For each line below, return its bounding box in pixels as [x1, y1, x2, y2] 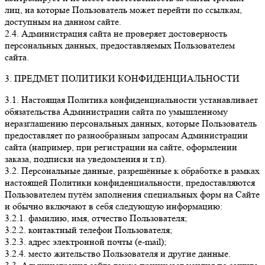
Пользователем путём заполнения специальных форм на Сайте [5, 189, 260, 201]
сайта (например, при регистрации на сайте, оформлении [5, 141, 237, 153]
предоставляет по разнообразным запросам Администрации [5, 130, 248, 141]
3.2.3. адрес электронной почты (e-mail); [5, 236, 166, 248]
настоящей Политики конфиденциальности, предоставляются [5, 177, 255, 189]
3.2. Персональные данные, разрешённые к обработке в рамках [5, 165, 260, 177]
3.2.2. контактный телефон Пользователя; [5, 224, 172, 236]
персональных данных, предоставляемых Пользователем [5, 40, 235, 51]
